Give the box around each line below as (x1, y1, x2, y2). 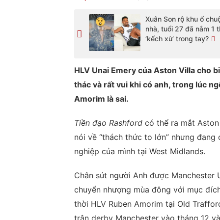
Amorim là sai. (74, 94, 129, 104)
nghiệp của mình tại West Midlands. (74, 146, 205, 156)
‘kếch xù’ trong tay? (145, 34, 209, 43)
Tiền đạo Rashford (74, 118, 142, 128)
